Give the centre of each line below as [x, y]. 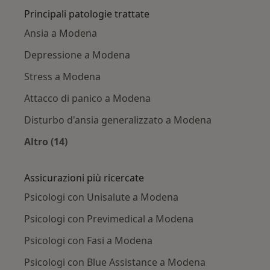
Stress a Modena [62, 76]
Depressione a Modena [77, 55]
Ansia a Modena [61, 33]
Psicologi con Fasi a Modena [88, 240]
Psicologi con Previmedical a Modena [109, 218]
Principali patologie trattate [87, 14]
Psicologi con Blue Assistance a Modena [115, 262]
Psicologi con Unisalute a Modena [101, 197]
